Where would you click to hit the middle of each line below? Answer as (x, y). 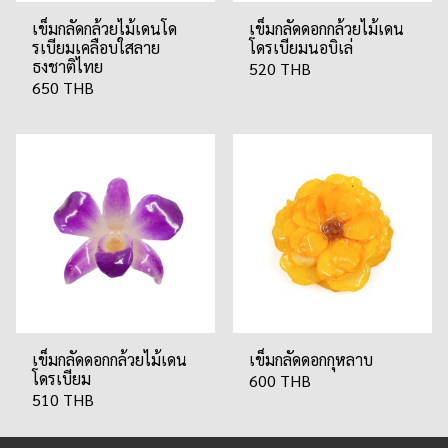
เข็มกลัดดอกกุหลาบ (311, 359)
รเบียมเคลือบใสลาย (96, 47)
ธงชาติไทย (67, 66)
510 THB (63, 399)
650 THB (63, 87)
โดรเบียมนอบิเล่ (301, 47)
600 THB (280, 380)
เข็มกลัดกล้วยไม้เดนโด (104, 28)
